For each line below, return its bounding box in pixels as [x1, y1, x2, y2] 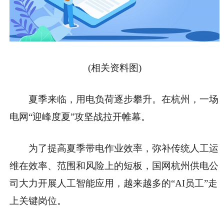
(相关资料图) [87, 62, 141, 73]
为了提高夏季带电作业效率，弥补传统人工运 [28, 143, 219, 154]
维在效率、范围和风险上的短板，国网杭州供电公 [9, 160, 218, 171]
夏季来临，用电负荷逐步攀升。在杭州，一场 [28, 94, 219, 105]
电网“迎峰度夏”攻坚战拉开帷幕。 [9, 111, 150, 122]
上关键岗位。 [9, 195, 66, 206]
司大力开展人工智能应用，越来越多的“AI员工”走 [9, 178, 217, 189]
